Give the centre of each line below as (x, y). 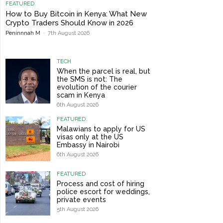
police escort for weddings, (103, 191)
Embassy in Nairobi (88, 145)
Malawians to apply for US (101, 129)
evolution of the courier (97, 87)
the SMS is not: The (89, 79)
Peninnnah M (23, 33)
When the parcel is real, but (103, 71)
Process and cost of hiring (100, 183)
